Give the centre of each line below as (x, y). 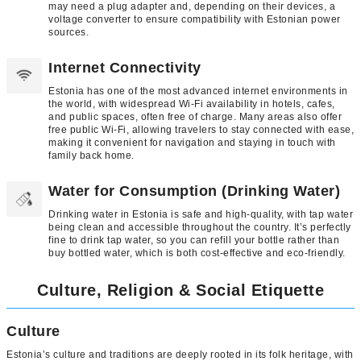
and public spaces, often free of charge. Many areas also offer (195, 116)
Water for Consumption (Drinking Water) (194, 191)
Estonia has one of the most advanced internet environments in (198, 91)
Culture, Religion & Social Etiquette (180, 290)
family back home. (91, 155)
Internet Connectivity (125, 67)
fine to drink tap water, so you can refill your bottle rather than (194, 240)
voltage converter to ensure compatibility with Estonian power (195, 19)
